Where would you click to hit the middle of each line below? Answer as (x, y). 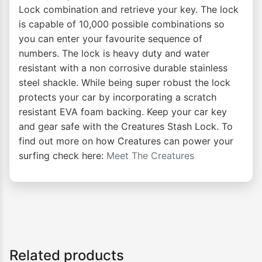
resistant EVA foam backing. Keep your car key (123, 112)
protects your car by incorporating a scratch (118, 97)
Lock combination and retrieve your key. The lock (129, 10)
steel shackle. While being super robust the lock (125, 83)
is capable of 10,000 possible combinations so (122, 24)
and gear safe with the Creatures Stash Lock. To (126, 127)
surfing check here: (63, 156)
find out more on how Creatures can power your (126, 141)
